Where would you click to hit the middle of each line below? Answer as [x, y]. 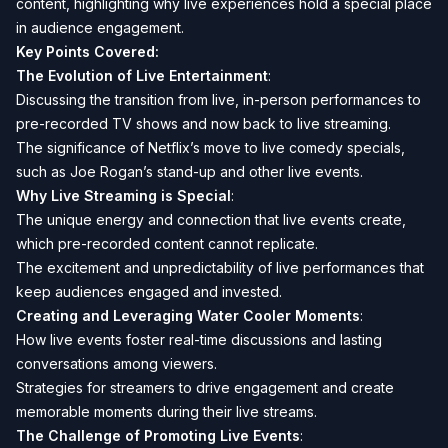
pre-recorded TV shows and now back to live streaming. [203, 123]
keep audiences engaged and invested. [149, 291]
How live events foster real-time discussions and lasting [199, 339]
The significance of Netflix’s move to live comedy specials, [210, 147]
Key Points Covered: [87, 51]
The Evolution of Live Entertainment [142, 75]
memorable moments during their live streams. [166, 411]
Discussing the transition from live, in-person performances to [218, 99]
